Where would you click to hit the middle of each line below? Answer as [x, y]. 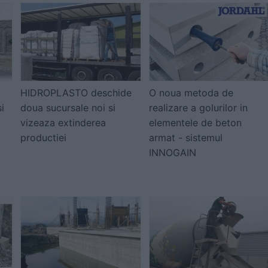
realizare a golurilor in [198, 108]
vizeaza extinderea [63, 123]
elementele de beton [195, 123]
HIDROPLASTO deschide [76, 93]
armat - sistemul [186, 138]
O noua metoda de [191, 93]
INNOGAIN [173, 153]
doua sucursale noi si [68, 108]
